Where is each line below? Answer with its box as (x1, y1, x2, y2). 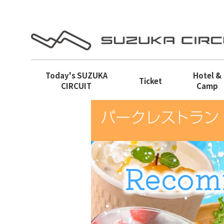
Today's (45, 70, 77, 80)
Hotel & (192, 70, 221, 80)
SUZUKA (76, 70, 107, 80)
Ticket (138, 75, 162, 86)
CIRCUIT (61, 80, 92, 91)
